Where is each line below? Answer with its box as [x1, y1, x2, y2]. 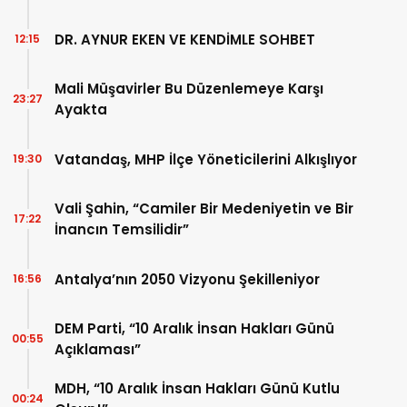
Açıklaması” [55, 340, 141, 360]
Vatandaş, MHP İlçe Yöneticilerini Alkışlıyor [55, 149, 357, 169]
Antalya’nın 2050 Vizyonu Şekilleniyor [55, 269, 320, 289]
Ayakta [55, 100, 107, 120]
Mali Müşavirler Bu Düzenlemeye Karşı [55, 79, 323, 99]
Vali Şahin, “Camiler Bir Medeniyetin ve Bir [55, 199, 353, 219]
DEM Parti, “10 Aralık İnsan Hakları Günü [55, 319, 334, 339]
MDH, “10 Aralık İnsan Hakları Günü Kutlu [55, 379, 340, 399]
